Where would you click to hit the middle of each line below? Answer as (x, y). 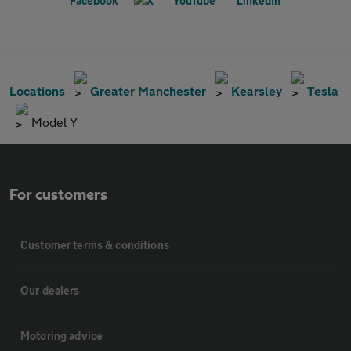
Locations (37, 90)
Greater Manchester (148, 90)
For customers (58, 195)
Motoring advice (62, 335)
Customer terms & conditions (95, 244)
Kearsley (257, 90)
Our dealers (50, 290)
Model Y (54, 121)
